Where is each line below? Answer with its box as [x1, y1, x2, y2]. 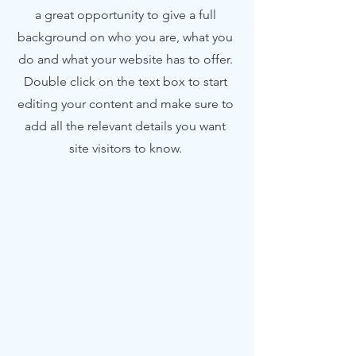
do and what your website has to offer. [17, 52, 233, 67]
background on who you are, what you [17, 29, 233, 44]
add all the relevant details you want [25, 118, 226, 133]
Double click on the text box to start [23, 74, 227, 89]
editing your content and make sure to [17, 96, 234, 111]
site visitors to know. [68, 141, 182, 156]
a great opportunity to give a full [34, 7, 216, 22]
